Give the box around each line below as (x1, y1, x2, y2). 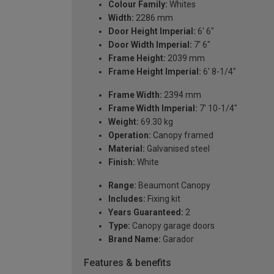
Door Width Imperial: (108, 39, 192, 50)
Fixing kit (146, 193, 180, 204)
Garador (161, 234, 194, 244)
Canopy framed (151, 130, 213, 140)
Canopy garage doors (130, 220, 215, 231)
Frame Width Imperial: (108, 103, 198, 113)
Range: (108, 180, 136, 190)
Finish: (108, 157, 135, 167)
